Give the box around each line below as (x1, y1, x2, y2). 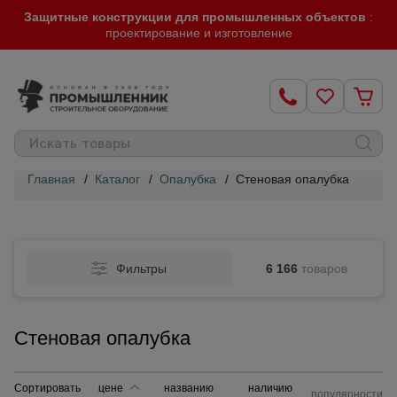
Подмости (184, 355, 241, 369)
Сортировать (14, 382, 81, 394)
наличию (248, 382, 293, 394)
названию (164, 382, 214, 394)
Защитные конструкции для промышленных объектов (24, 10, 370, 24)
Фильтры (116, 261, 167, 276)
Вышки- (192, 277, 233, 291)
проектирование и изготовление (105, 26, 292, 40)
